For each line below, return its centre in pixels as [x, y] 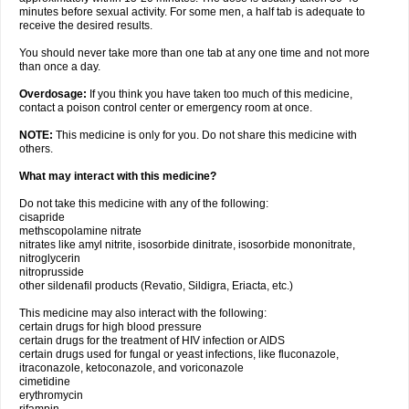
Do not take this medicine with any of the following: [144, 204]
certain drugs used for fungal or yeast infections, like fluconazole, [179, 354]
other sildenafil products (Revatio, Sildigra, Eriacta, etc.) [156, 286]
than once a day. [60, 67]
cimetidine [45, 382]
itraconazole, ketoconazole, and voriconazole [131, 368]
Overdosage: [53, 94]
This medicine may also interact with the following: [143, 313]
